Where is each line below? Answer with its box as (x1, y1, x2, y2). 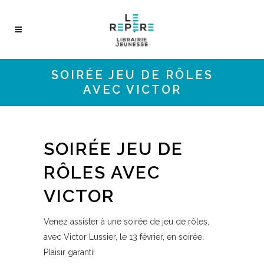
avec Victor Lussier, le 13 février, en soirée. (44, 232, 204, 242)
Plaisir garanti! (44, 247, 95, 257)
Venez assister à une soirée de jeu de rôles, (44, 217, 209, 226)
